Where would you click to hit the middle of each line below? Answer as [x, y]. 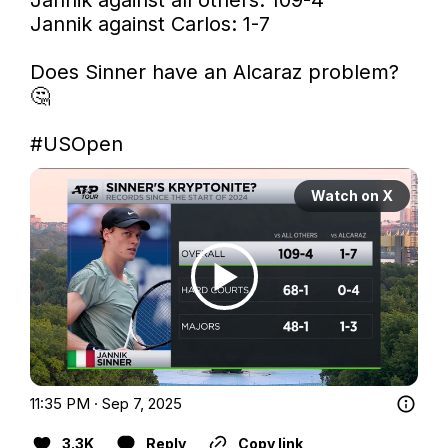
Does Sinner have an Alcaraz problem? [214, 71]
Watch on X [352, 195]
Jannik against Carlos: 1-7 [150, 23]
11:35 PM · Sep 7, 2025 [106, 403]
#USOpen [76, 143]
